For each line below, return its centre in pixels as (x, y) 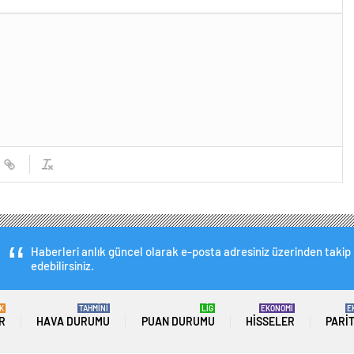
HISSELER (270, 322)
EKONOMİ (277, 309)
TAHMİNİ (94, 309)
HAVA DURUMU (73, 322)
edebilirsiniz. (63, 266)
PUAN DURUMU (178, 322)
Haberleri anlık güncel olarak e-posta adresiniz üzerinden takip (191, 252)
